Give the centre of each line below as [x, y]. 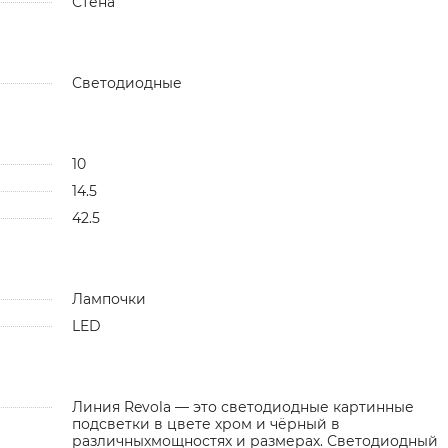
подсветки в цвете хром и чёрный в [205, 423]
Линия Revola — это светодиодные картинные [242, 406]
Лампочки [108, 298]
